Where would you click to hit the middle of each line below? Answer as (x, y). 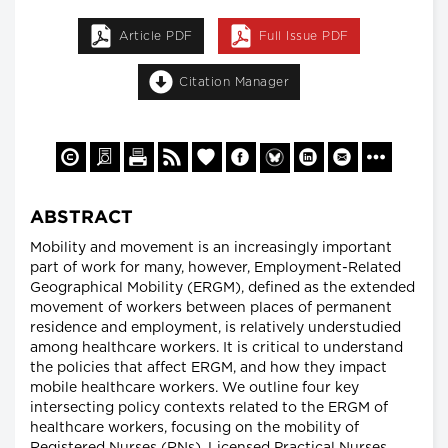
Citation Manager (234, 81)
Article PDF (156, 35)
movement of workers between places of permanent (211, 308)
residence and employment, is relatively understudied (215, 328)
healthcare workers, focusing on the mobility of (194, 428)
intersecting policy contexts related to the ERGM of (209, 408)
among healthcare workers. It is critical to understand (216, 348)
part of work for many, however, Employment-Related (215, 268)
